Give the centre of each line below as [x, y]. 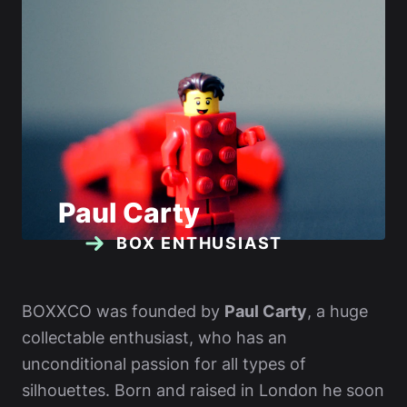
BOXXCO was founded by [123, 311]
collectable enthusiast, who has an [154, 338]
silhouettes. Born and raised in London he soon [203, 390]
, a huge [338, 311]
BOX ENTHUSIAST [200, 243]
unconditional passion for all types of [164, 364]
